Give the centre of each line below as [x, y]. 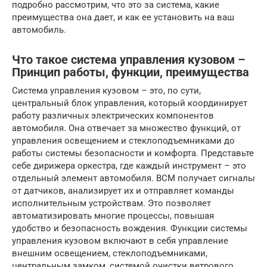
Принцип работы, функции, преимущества [131, 73]
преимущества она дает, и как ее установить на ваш [123, 17]
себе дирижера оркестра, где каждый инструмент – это [129, 166]
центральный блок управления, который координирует [130, 103]
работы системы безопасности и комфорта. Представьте [133, 153]
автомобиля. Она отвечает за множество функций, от [126, 128]
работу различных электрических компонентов [113, 116]
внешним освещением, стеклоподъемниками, [110, 253]
